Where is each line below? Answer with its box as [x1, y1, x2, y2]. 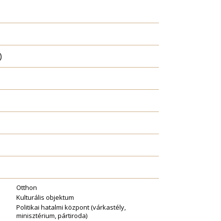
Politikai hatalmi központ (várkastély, [16, 203, 126, 212]
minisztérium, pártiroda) [16, 211, 87, 220]
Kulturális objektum [16, 193, 74, 202]
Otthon [16, 183, 37, 192]
